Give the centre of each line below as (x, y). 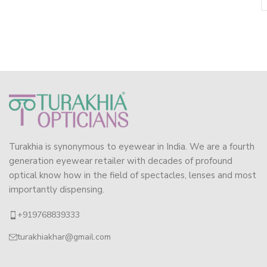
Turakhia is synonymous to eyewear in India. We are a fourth (132, 147)
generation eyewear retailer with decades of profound (121, 161)
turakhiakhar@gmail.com (64, 237)
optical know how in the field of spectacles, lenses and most (133, 176)
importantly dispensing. (57, 190)
